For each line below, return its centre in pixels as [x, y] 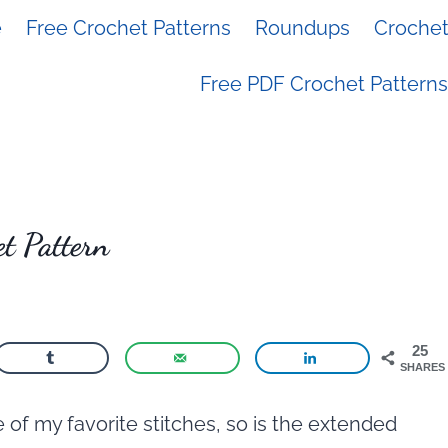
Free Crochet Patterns [128, 28]
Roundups [302, 28]
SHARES [423, 367]
